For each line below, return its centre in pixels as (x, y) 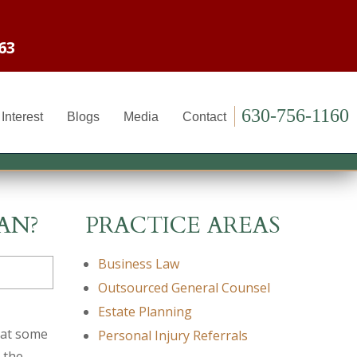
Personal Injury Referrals (173, 335)
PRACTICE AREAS (182, 226)
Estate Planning (145, 312)
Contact (204, 117)
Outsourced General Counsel (184, 288)
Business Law (138, 264)
